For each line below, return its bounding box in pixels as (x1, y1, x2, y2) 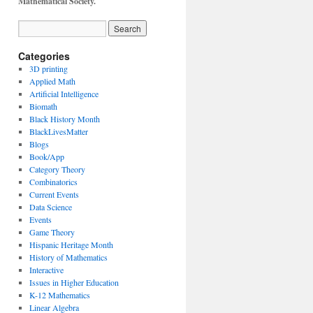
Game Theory (29, 226, 75, 238)
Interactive (29, 264, 64, 275)
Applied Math (29, 75, 75, 87)
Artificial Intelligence (29, 88, 99, 99)
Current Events (29, 189, 79, 200)
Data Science (29, 201, 72, 212)
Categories (18, 49, 70, 63)
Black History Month (29, 113, 100, 124)
